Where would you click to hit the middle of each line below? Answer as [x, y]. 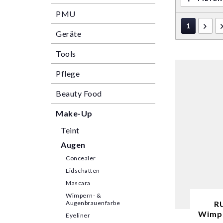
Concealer [81, 158]
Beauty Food [79, 93]
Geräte [68, 34]
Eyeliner [78, 215]
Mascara [78, 183]
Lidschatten [83, 170]
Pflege [68, 73]
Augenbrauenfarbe [93, 203]
